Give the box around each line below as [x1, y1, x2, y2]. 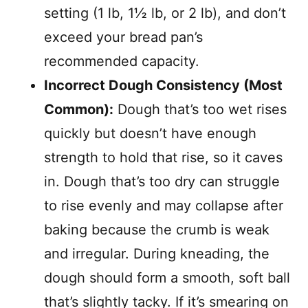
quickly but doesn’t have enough [44, 125, 256, 142]
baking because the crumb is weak [44, 221, 269, 238]
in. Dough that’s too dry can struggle [44, 173, 280, 190]
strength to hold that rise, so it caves [44, 149, 283, 166]
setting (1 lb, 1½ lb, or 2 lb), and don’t [44, 5, 286, 21]
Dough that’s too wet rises [113, 101, 287, 118]
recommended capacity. [44, 53, 199, 69]
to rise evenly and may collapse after [44, 197, 283, 214]
